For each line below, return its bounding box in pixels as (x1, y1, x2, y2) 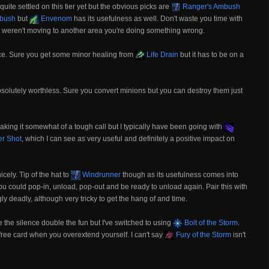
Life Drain (145, 50, 178, 59)
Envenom (39, 14, 72, 23)
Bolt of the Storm (183, 219, 238, 227)
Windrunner (80, 171, 121, 179)
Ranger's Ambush (181, 2, 240, 11)
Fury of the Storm (174, 231, 231, 239)
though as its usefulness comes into (121, 171, 238, 179)
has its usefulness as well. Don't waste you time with (72, 14, 243, 23)
